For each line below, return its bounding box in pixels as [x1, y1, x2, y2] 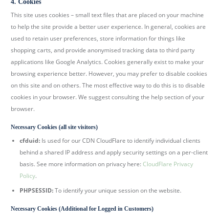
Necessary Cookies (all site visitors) [11, 124, 98, 131]
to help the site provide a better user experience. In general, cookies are [11, 22, 206, 31]
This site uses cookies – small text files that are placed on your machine [11, 11, 204, 20]
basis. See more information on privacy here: [20, 159, 143, 168]
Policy [20, 171, 36, 180]
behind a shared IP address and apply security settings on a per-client [20, 148, 208, 156]
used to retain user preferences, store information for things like [11, 34, 186, 43]
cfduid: [20, 136, 41, 145]
